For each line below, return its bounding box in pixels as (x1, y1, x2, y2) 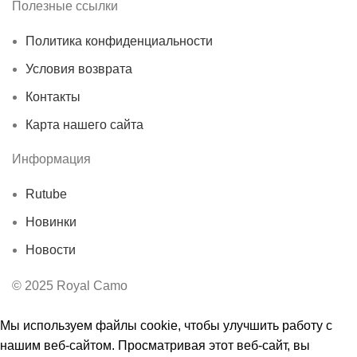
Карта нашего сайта (25, 117, 143, 131)
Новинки (25, 214, 76, 229)
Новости (25, 242, 76, 257)
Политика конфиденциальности (25, 33, 213, 48)
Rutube (25, 186, 67, 201)
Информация (12, 151, 91, 166)
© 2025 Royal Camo (12, 278, 127, 292)
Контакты (25, 89, 80, 104)
